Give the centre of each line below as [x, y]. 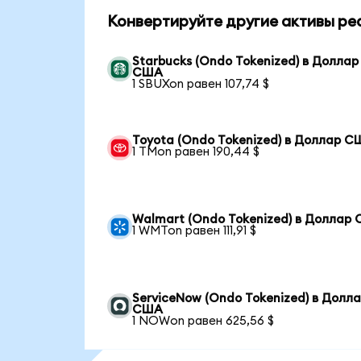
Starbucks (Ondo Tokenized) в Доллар [246, 61]
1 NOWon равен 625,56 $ [203, 321]
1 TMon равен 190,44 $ [196, 151]
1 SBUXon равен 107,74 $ [201, 84]
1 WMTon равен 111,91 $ [195, 230]
